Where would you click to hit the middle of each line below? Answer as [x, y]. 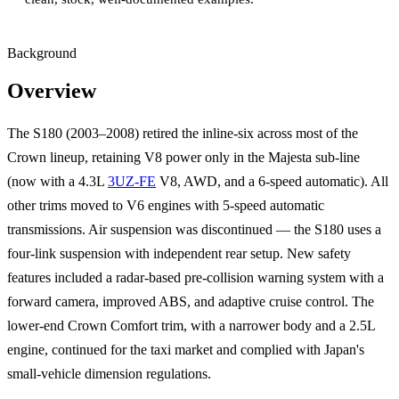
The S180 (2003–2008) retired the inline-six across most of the [183, 134]
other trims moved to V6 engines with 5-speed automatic [166, 206]
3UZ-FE [132, 182]
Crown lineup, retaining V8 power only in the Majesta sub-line [183, 158]
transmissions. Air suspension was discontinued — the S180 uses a [194, 230]
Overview [52, 91]
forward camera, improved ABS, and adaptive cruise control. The [191, 302]
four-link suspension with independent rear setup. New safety [179, 254]
